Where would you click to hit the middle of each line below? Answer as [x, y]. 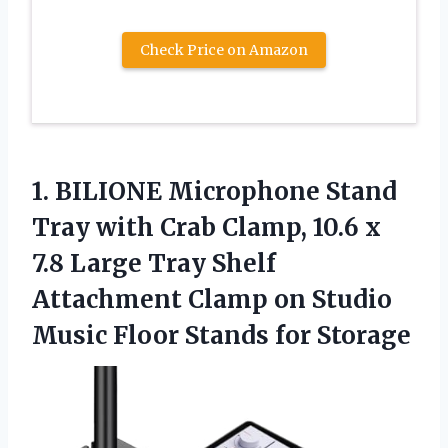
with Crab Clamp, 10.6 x [235, 228]
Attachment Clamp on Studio [212, 300]
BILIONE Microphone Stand [226, 192]
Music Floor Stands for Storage [221, 336]
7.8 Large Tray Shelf [154, 264]
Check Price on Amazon [224, 50]
